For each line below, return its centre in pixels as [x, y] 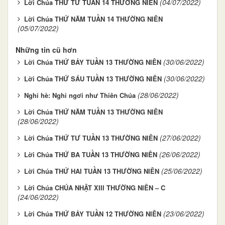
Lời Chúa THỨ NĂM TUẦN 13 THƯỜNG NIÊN [93, 112]
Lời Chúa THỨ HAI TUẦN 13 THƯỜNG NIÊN [92, 171]
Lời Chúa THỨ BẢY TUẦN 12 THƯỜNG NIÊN [93, 214]
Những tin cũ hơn [46, 50]
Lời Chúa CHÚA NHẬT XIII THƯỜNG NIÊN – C [95, 188]
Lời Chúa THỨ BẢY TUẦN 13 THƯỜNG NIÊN [93, 62]
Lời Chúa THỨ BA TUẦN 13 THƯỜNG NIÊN [91, 155]
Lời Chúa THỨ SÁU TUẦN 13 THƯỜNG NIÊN [93, 79]
